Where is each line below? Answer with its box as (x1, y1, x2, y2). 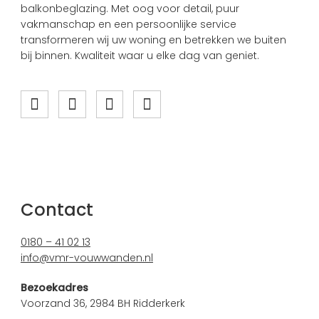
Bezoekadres (20, 281, 88, 295)
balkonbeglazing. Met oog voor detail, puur (20, 1, 239, 16)
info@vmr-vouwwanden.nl (20, 251, 153, 265)
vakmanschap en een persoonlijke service (20, 17, 236, 31)
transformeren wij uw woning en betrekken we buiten (20, 33, 286, 47)
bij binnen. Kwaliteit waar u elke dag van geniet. (20, 48, 259, 63)
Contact (20, 198, 93, 221)
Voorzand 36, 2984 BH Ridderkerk (20, 296, 185, 310)
